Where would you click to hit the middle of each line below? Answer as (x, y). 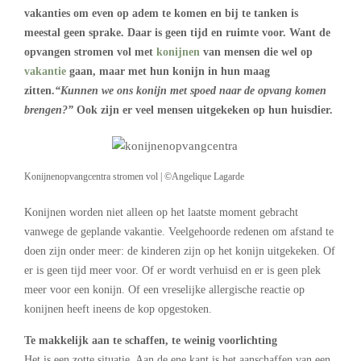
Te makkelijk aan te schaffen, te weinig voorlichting (151, 340)
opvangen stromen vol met (90, 52)
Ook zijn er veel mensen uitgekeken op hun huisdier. (206, 110)
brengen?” (50, 110)
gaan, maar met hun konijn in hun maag (168, 71)
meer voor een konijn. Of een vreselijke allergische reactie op (164, 289)
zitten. (39, 91)
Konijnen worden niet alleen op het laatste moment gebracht (161, 212)
